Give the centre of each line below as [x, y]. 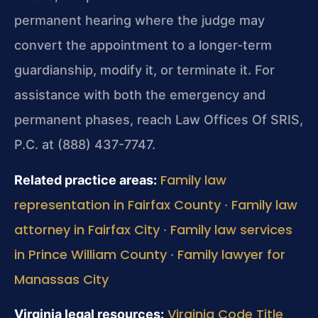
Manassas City [61, 279]
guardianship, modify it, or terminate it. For [144, 70]
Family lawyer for [231, 254]
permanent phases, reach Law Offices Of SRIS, [159, 120]
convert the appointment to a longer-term [143, 45]
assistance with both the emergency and [140, 95]
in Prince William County [91, 254]
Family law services [231, 229]
